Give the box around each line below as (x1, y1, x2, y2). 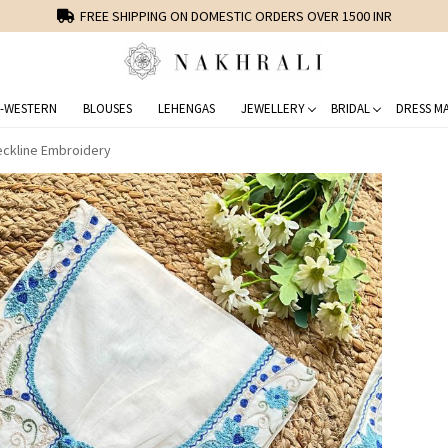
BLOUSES (82, 99, 132, 117)
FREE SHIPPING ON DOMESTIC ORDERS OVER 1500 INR (79, 7, 392, 25)
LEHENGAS (157, 99, 215, 117)
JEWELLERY (240, 99, 305, 117)
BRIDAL (330, 99, 370, 117)
